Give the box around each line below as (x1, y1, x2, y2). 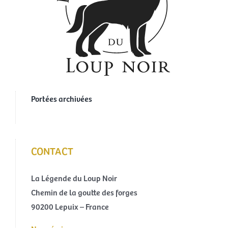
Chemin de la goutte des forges (31, 186, 137, 197)
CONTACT (31, 143, 73, 158)
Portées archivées (31, 92, 92, 104)
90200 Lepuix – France (31, 200, 109, 212)
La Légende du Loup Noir (31, 172, 117, 183)
